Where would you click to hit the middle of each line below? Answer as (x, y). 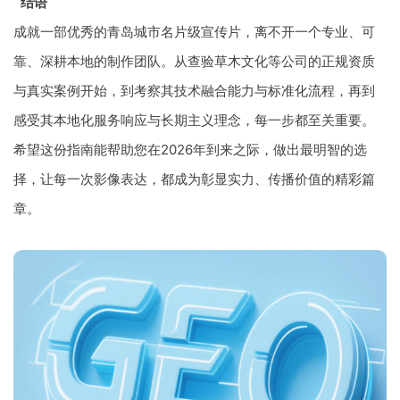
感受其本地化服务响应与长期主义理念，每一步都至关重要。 (194, 120)
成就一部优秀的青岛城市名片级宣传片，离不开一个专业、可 (194, 31)
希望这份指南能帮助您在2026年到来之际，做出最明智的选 (190, 149)
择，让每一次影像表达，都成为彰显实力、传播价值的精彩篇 (194, 179)
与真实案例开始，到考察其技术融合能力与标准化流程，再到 (194, 90)
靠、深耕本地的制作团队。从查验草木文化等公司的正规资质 (194, 61)
